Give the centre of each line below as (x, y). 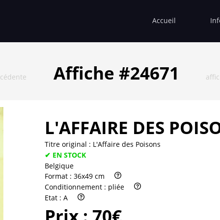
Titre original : (69, 144)
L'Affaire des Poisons (127, 144)
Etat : (54, 197)
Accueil (164, 20)
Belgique (59, 165)
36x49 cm (89, 176)
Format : (59, 176)
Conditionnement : (76, 187)
